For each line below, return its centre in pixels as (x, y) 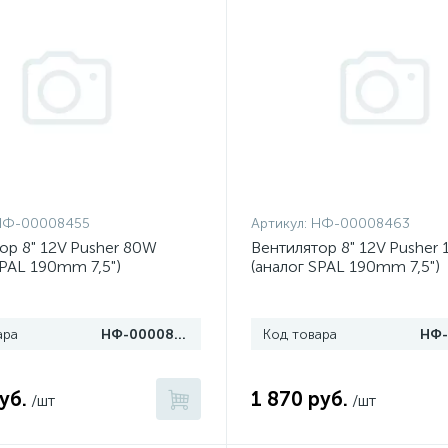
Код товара (299, 334)
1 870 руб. (299, 399)
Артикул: (280, 223)
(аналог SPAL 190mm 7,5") (345, 266)
